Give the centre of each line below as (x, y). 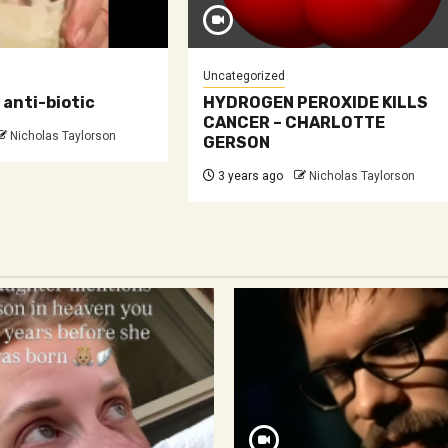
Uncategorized (244, 75)
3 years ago (249, 175)
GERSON (237, 142)
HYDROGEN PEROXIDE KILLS (316, 102)
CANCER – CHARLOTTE (294, 122)
